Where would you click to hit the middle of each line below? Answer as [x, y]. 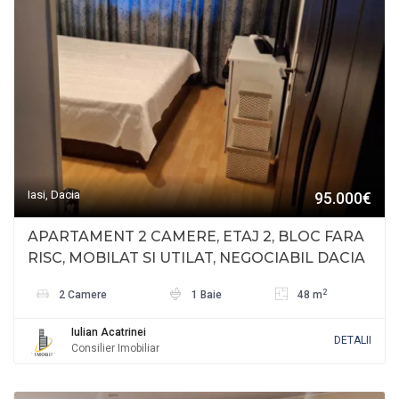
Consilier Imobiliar [115, 349]
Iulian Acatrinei [109, 333]
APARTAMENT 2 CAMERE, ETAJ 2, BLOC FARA [196, 237]
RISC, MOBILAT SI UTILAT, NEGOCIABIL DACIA [196, 258]
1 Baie [205, 295]
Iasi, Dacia [54, 195]
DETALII [353, 341]
